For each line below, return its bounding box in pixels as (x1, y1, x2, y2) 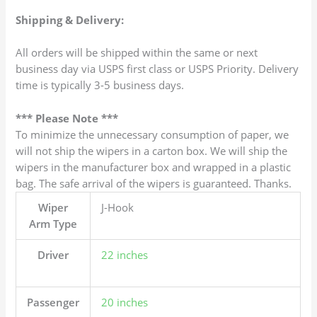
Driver (38, 247, 69, 262)
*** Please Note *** (16, 110, 119, 125)
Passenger (27, 294, 80, 309)
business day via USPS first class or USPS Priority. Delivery (16, 62, 299, 76)
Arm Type (29, 216, 78, 231)
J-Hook (101, 200, 134, 214)
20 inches (101, 294, 149, 309)
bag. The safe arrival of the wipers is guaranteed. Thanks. (16, 175, 292, 190)
